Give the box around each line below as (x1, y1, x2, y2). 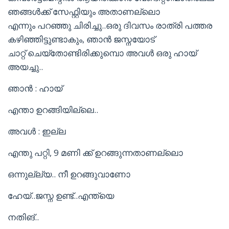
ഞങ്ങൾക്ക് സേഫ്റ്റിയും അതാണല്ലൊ (8, 6, 160, 17)
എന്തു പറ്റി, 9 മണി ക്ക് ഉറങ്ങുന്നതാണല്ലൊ (8, 147, 183, 158)
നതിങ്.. (8, 211, 39, 223)
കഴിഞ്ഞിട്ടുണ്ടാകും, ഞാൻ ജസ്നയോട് (8, 33, 155, 45)
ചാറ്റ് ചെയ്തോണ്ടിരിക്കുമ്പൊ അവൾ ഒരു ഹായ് (8, 47, 197, 59)
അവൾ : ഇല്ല (8, 125, 66, 137)
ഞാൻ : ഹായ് (8, 82, 62, 94)
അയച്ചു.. (8, 61, 43, 73)
